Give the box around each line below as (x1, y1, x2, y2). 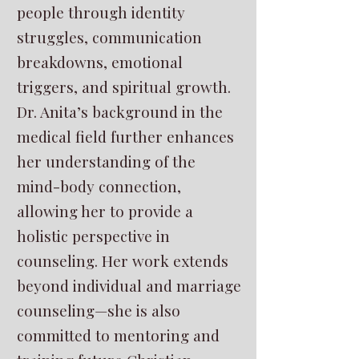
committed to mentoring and (17, 325, 220, 345)
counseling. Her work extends (17, 250, 228, 271)
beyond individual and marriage (17, 275, 241, 296)
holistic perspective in (17, 225, 170, 246)
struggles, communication (17, 26, 202, 47)
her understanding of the (17, 151, 196, 171)
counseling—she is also (17, 300, 180, 321)
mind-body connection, (17, 175, 181, 196)
